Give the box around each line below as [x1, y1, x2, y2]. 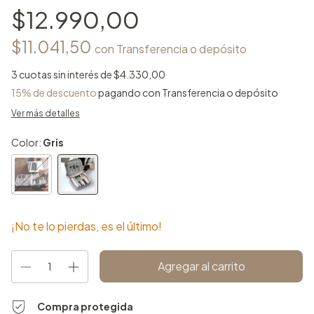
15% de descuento [11, 86, 97, 99]
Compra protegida [37, 299, 134, 313]
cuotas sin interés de [19, 67, 114, 81]
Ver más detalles [11, 107, 80, 118]
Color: [11, 135, 43, 149]
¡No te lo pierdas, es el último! [11, 218, 162, 233]
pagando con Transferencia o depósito [97, 86, 278, 99]
